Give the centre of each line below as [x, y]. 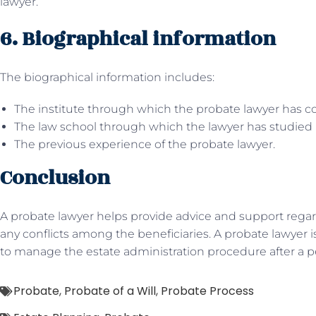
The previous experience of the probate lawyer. [146, 144]
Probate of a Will [110, 291]
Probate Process [207, 291]
